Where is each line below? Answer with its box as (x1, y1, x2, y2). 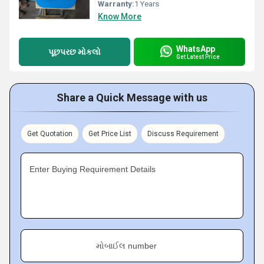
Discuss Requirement (147, 130, 219, 138)
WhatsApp (176, 44, 215, 54)
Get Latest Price (176, 53, 220, 60)
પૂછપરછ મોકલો (48, 47, 101, 57)
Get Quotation (27, 130, 72, 138)
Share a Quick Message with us (57, 91, 207, 104)
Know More (98, 12, 141, 21)
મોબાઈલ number (96, 241, 157, 250)
